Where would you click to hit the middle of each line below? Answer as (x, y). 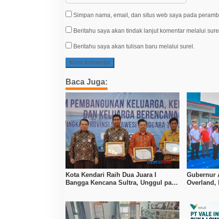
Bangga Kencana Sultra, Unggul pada (122, 182)
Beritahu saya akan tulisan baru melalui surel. (134, 47)
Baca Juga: (87, 82)
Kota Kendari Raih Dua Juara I (111, 175)
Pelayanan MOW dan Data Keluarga (119, 190)
